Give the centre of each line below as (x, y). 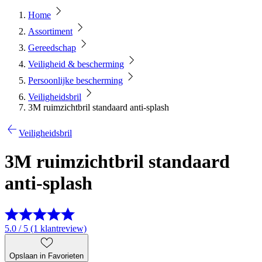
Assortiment (50, 31)
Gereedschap (52, 48)
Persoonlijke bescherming (75, 80)
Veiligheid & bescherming (76, 64)
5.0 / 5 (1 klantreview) (46, 228)
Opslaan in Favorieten (46, 256)
